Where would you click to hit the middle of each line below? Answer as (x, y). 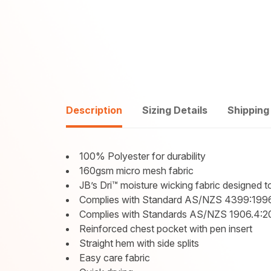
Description (94, 110)
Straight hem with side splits (139, 243)
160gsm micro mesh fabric (137, 171)
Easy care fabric (115, 258)
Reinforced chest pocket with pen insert (166, 229)
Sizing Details (175, 110)
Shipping (249, 110)
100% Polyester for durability (143, 156)
